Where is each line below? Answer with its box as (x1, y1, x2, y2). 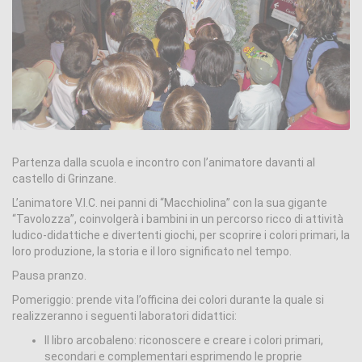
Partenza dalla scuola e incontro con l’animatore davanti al (12, 156, 315, 169)
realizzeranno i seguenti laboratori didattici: (12, 309, 237, 322)
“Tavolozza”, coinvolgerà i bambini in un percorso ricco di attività (12, 213, 343, 225)
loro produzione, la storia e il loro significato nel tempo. (12, 245, 292, 258)
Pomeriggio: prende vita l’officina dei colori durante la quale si (12, 293, 324, 306)
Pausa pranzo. (12, 269, 86, 282)
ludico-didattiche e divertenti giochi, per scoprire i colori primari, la (12, 229, 350, 242)
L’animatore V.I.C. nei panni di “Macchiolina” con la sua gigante (12, 196, 327, 209)
